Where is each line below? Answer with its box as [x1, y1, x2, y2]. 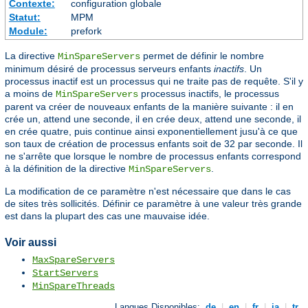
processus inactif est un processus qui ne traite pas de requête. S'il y [5, 75, 303, 87]
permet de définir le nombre [140, 49, 264, 61]
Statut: [8, 11, 41, 23]
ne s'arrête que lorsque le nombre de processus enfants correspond [5, 150, 301, 162]
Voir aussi [5, 236, 56, 248]
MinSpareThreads [32, 280, 115, 292]
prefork [70, 25, 102, 36]
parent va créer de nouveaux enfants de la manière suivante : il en [5, 100, 294, 112]
